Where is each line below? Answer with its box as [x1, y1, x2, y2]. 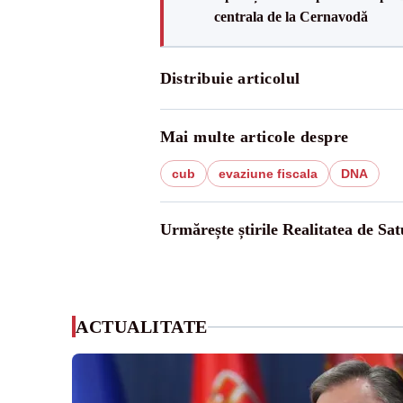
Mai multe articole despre [159, 128, 349, 146]
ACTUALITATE [76, 317, 208, 336]
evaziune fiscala [218, 166, 318, 181]
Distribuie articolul [159, 69, 300, 87]
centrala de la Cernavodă [213, 9, 368, 24]
